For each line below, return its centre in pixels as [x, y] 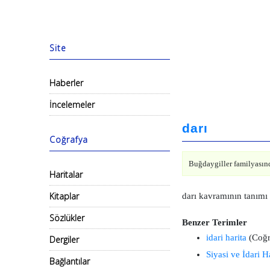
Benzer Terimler [215, 222]
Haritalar [66, 174]
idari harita [226, 237]
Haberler [66, 83]
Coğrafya [69, 140]
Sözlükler [67, 218]
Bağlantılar [70, 261]
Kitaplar [64, 196]
